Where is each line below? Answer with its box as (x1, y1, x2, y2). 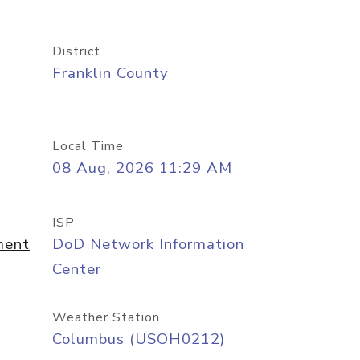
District (51, 43, 100, 60)
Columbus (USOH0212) (51, 329, 225, 350)
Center (51, 259, 101, 280)
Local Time (51, 137, 124, 155)
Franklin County (51, 63, 169, 84)
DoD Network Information (51, 234, 244, 255)
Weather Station (51, 309, 160, 326)
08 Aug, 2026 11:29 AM (51, 157, 232, 178)
